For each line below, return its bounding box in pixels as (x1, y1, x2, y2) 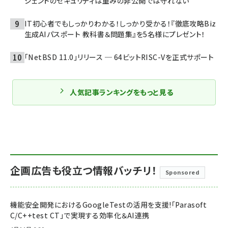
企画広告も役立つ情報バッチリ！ (10, 162, 157, 178)
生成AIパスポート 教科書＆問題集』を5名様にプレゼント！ (24, 28, 206, 39)
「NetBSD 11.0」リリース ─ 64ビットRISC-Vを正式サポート (24, 51, 214, 62)
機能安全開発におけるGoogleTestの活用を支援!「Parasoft (10, 199, 207, 210)
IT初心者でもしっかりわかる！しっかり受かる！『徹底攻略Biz (24, 18, 216, 28)
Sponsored (165, 167, 200, 176)
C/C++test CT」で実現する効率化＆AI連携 (10, 210, 150, 220)
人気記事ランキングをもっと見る (70, 87, 174, 97)
